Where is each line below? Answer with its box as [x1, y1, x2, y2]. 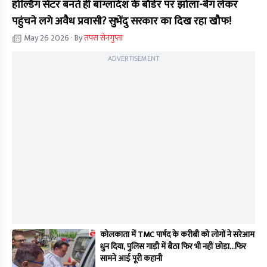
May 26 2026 [24, 31, 69, 45]
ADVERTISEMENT [108, 52, 159, 65]
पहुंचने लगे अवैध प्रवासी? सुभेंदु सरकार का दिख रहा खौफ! [12, 13, 231, 31]
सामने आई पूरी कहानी [100, 252, 162, 266]
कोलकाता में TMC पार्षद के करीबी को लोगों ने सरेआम [100, 228, 254, 242]
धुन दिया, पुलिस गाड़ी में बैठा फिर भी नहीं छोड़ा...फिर [100, 240, 246, 254]
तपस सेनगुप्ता [84, 31, 123, 45]
